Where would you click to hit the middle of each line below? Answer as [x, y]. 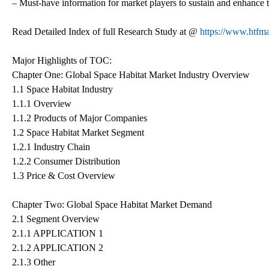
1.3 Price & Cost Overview [64, 175]
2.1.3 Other [34, 262]
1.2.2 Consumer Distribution [66, 161]
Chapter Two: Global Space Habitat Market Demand [112, 204]
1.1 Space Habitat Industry [62, 89]
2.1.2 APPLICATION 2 [58, 247]
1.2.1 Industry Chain [51, 147]
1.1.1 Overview [42, 103]
